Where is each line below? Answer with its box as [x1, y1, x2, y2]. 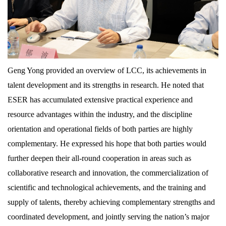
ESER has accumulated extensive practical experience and [8, 95, 193, 104]
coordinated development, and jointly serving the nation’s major [8, 212, 209, 221]
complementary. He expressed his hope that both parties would [8, 139, 206, 148]
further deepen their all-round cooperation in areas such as [8, 154, 191, 163]
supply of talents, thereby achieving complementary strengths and [8, 198, 215, 207]
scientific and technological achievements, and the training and [8, 183, 206, 192]
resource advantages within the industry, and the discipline [8, 110, 192, 119]
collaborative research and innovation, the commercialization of [8, 168, 208, 178]
